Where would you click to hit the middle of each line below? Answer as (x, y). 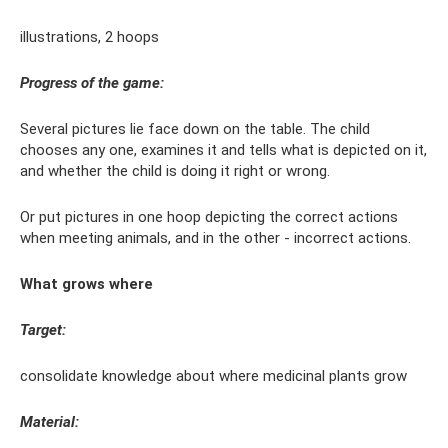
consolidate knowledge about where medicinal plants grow (213, 376)
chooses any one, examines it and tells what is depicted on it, (223, 150)
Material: (49, 422)
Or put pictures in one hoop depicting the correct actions (209, 217)
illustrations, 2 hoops (89, 37)
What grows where (86, 284)
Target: (43, 330)
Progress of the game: (92, 83)
